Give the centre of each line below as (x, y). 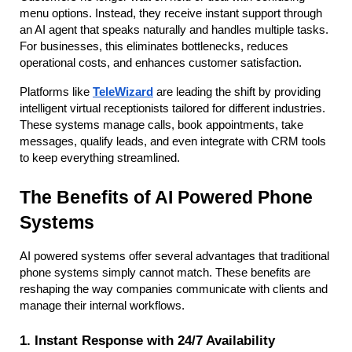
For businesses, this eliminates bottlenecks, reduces (154, 46)
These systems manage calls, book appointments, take (161, 125)
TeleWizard (123, 92)
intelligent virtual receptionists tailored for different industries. (172, 108)
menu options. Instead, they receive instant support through (171, 13)
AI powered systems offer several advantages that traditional (174, 256)
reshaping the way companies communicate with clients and (174, 289)
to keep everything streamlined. (100, 158)
